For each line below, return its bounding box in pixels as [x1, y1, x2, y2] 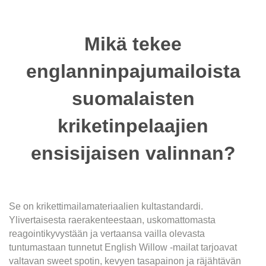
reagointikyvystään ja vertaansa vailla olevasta [9, 229, 205, 239]
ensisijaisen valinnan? [30, 142, 236, 164]
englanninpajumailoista [26, 61, 240, 83]
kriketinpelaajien [58, 115, 208, 137]
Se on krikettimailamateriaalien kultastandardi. [9, 201, 203, 212]
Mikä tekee [84, 33, 182, 55]
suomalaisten [71, 88, 195, 110]
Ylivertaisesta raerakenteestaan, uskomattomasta [9, 215, 216, 226]
